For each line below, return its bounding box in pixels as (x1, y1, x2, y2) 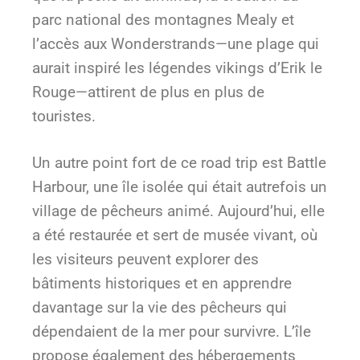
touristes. (32, 106, 96, 125)
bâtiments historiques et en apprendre (32, 274, 292, 293)
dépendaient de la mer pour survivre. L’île (32, 322, 311, 342)
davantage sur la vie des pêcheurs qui (32, 298, 287, 317)
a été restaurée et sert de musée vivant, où (32, 226, 317, 245)
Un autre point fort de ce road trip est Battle (32, 153, 326, 173)
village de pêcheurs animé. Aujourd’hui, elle (32, 202, 325, 221)
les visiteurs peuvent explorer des (32, 250, 259, 269)
